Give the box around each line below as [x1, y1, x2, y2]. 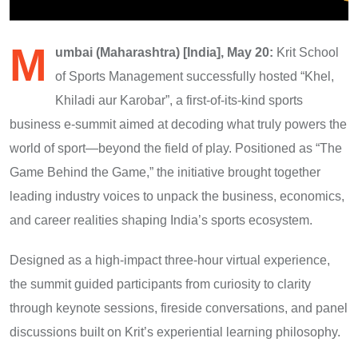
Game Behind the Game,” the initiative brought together [10, 165, 320, 179]
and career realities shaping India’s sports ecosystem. [10, 213, 312, 227]
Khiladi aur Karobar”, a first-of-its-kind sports [55, 93, 303, 107]
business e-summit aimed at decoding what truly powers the [10, 117, 347, 131]
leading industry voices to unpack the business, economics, [10, 189, 344, 203]
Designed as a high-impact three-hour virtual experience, [10, 253, 330, 267]
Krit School [273, 45, 339, 59]
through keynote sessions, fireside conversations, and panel [10, 300, 348, 315]
